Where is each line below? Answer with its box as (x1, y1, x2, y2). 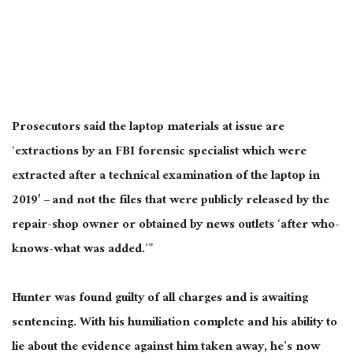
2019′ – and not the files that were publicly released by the (12, 188, 329, 214)
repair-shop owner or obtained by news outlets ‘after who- (12, 213, 340, 238)
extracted (12, 164, 65, 189)
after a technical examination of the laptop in (65, 164, 320, 189)
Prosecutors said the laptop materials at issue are (12, 115, 284, 140)
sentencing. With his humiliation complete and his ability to (12, 311, 337, 336)
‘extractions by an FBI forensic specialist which (12, 139, 278, 165)
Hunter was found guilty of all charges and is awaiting (12, 287, 308, 312)
